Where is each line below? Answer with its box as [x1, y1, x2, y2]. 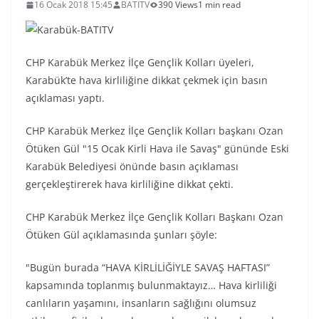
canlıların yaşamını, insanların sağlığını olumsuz [26, 296, 256, 310]
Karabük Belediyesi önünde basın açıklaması [26, 159, 239, 173]
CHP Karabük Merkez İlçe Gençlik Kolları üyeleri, [26, 56, 254, 69]
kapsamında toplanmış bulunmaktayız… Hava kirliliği [26, 278, 277, 292]
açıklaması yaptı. [26, 91, 105, 105]
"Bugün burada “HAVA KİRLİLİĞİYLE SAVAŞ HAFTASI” [26, 261, 270, 274]
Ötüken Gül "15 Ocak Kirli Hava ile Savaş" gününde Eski [26, 142, 289, 155]
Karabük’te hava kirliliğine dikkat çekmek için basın [26, 73, 268, 87]
